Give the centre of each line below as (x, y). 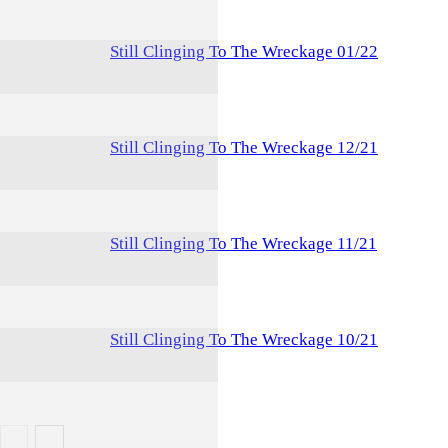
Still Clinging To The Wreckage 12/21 (244, 147)
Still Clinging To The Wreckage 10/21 (244, 339)
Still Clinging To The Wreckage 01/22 (244, 51)
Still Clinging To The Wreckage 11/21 (243, 243)
